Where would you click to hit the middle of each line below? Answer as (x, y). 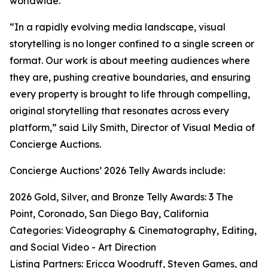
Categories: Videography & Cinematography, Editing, (133, 230)
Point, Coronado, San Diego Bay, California (109, 214)
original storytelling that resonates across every (119, 111)
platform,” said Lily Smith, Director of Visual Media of (132, 127)
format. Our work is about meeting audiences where (130, 60)
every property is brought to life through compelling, (130, 94)
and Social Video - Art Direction (83, 247)
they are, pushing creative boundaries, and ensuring (130, 77)
